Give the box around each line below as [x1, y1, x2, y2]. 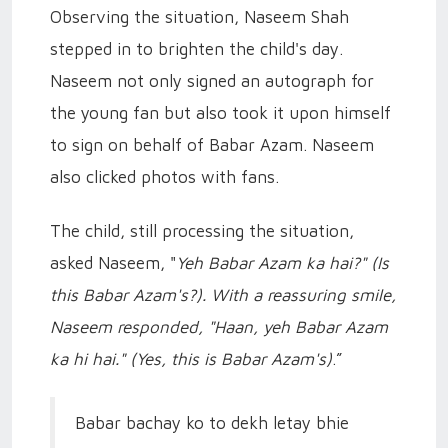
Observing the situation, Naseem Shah [50, 6, 349, 27]
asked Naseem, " [50, 252, 176, 273]
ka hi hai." [50, 348, 125, 369]
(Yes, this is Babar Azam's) [130, 348, 332, 369]
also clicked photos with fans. [50, 166, 279, 187]
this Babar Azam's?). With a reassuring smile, [50, 284, 396, 305]
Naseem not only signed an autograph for [50, 70, 374, 91]
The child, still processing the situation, [50, 220, 354, 241]
